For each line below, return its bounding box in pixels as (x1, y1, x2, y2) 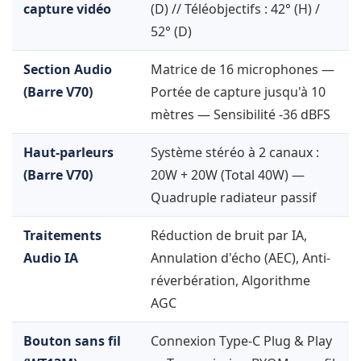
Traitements (23, 226, 102, 245)
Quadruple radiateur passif (151, 189, 320, 207)
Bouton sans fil (23, 332, 121, 351)
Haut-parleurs (23, 143, 114, 162)
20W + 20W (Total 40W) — (151, 166, 305, 185)
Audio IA (23, 249, 78, 268)
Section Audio (23, 60, 112, 79)
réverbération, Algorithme (151, 272, 310, 290)
